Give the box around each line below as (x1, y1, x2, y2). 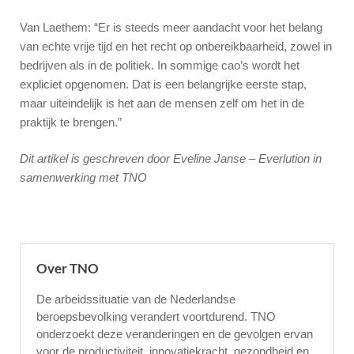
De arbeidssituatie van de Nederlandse (36, 292, 235, 306)
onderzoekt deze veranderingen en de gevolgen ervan (36, 326, 313, 341)
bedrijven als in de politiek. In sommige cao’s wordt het (20, 58, 299, 72)
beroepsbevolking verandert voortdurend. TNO (36, 309, 276, 323)
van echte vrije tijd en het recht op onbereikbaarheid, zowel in (20, 39, 332, 53)
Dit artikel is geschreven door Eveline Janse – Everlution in (20, 152, 322, 166)
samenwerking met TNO (20, 171, 147, 185)
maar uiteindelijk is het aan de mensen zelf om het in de (20, 96, 304, 110)
